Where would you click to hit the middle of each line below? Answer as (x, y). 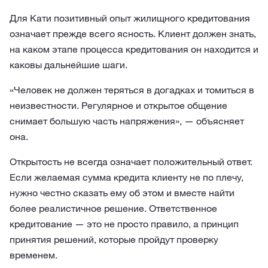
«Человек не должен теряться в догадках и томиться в (132, 90)
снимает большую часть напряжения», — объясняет (127, 121)
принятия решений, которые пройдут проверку (114, 239)
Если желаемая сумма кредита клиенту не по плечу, (127, 177)
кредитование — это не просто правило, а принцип (124, 224)
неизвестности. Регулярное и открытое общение (118, 105)
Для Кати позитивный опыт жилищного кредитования (130, 18)
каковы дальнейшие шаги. (68, 65)
